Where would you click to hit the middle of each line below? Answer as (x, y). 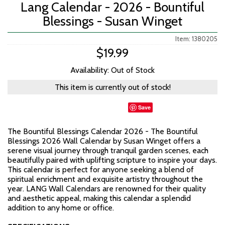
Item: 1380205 (196, 39)
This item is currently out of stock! (113, 87)
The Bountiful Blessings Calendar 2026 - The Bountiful (103, 131)
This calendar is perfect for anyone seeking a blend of (101, 170)
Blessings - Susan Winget (113, 21)
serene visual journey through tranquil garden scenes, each (108, 150)
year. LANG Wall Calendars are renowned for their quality (107, 189)
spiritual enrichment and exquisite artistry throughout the (105, 179)
